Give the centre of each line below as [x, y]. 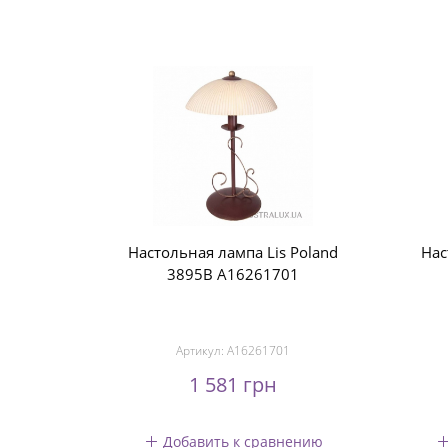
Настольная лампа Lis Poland [233, 252]
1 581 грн [233, 384]
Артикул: [202, 350]
